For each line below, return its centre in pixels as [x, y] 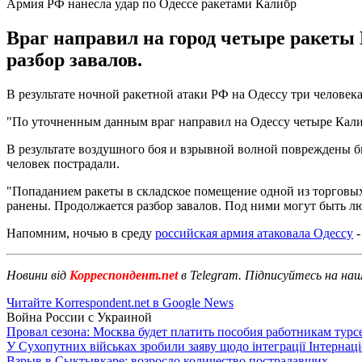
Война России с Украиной [79, 317]
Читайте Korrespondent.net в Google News [120, 302]
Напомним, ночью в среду [81, 233]
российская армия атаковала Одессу [254, 233]
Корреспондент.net [124, 275]
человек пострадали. [63, 163]
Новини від [36, 275]
